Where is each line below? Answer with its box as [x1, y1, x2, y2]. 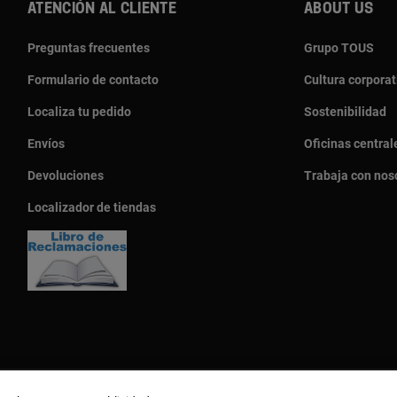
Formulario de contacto [27, 72, 159, 87]
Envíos [27, 136, 65, 151]
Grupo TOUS [304, 40, 374, 55]
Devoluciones [27, 167, 104, 183]
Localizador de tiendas [27, 199, 156, 214]
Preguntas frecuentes [27, 40, 150, 55]
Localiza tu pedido [27, 104, 131, 119]
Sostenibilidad [304, 104, 386, 119]
